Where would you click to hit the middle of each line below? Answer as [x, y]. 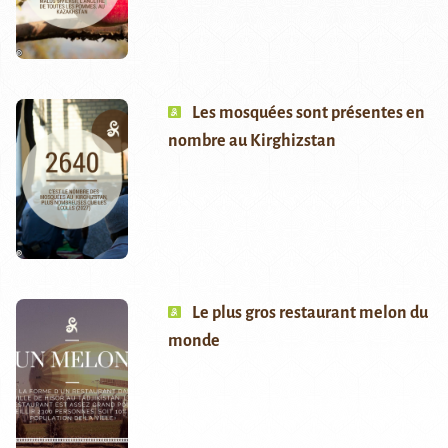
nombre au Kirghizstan [251, 141]
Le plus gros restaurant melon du [309, 313]
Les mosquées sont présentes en [308, 113]
